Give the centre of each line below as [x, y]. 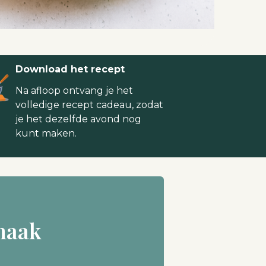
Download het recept [70, 69]
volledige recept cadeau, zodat [89, 105]
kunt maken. [46, 134]
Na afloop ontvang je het [74, 91]
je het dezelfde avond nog [78, 119]
